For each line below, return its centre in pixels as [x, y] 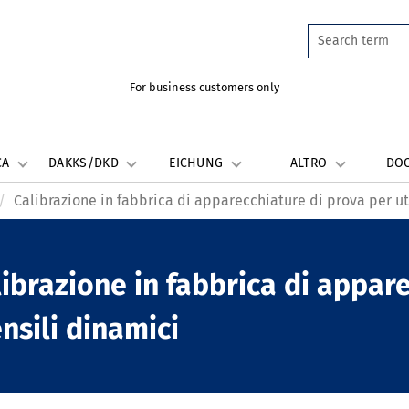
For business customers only [204, 87]
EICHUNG [198, 163]
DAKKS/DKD [86, 163]
